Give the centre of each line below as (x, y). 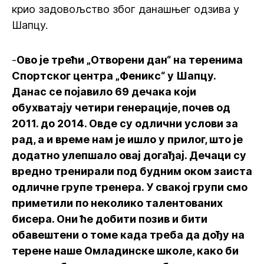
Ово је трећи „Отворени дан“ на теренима (130, 60)
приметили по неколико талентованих (117, 203)
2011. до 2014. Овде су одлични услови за (125, 123)
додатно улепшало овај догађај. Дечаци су (129, 155)
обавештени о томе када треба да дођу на (128, 235)
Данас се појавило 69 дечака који (104, 92)
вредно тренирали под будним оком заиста (132, 171)
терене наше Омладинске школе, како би (125, 251)
